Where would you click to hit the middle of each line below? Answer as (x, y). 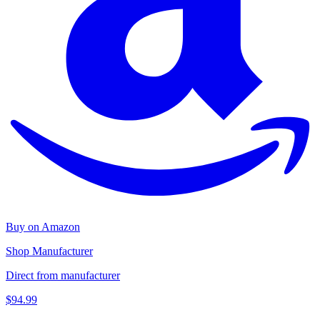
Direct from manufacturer (63, 276)
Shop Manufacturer (49, 251)
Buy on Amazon (43, 227)
